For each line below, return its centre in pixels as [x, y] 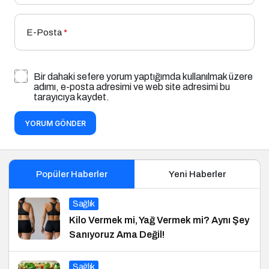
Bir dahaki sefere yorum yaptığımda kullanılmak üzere [143, 76]
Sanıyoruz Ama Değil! [117, 234]
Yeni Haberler [197, 174]
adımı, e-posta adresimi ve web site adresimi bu [132, 86]
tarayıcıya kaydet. [71, 97]
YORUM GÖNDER [55, 123]
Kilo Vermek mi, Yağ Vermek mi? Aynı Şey [159, 220]
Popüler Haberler [71, 174]
